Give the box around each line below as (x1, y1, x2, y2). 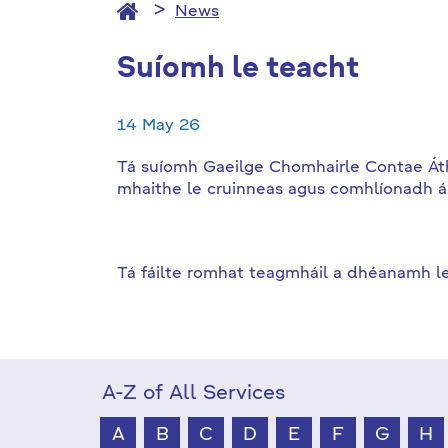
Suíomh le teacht (117, 56, 359, 84)
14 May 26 (117, 118, 200, 134)
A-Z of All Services (102, 384, 285, 404)
